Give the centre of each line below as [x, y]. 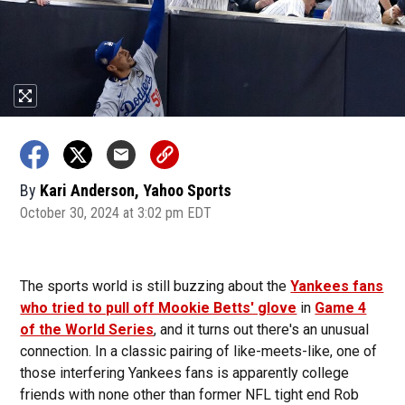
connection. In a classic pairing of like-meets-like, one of [199, 351]
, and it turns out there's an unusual [262, 330]
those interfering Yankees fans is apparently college [185, 373]
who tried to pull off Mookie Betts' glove [159, 308]
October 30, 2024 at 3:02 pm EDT [116, 213]
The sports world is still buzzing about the [155, 286]
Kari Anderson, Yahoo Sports [136, 190]
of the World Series [87, 330]
